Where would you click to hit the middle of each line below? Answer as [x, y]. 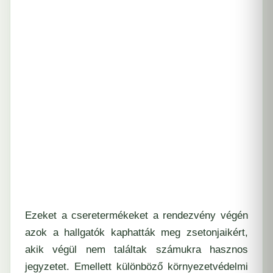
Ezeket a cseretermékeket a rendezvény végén [136, 215]
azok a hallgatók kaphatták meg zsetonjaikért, [136, 232]
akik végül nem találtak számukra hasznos [136, 249]
